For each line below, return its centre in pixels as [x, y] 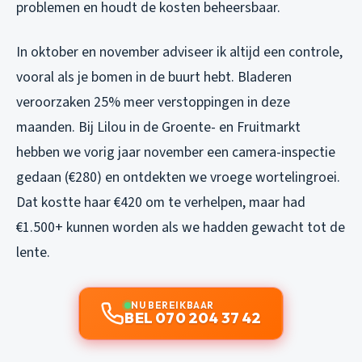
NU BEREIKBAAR [173, 305]
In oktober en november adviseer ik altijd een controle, [179, 52]
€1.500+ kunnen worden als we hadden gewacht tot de [181, 227]
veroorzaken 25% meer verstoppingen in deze [153, 102]
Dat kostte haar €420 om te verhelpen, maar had [161, 202]
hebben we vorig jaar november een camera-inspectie [176, 152]
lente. [33, 252]
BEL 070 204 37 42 [193, 318]
